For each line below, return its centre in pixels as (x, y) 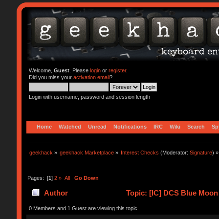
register (117, 70)
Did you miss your (51, 77)
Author (56, 193)
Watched (70, 126)
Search (196, 126)
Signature (201, 152)
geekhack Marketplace (87, 152)
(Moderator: (175, 152)
